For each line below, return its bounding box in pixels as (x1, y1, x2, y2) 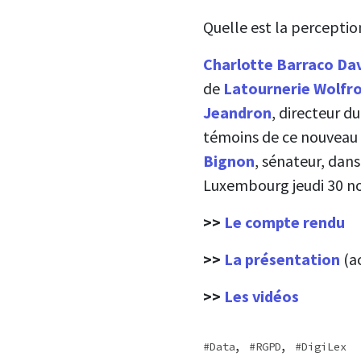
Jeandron (203, 102, 272, 122)
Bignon (203, 150, 255, 171)
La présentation (224, 248, 343, 269)
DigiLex (301, 338, 346, 354)
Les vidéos (224, 285, 299, 306)
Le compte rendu (224, 211, 345, 232)
